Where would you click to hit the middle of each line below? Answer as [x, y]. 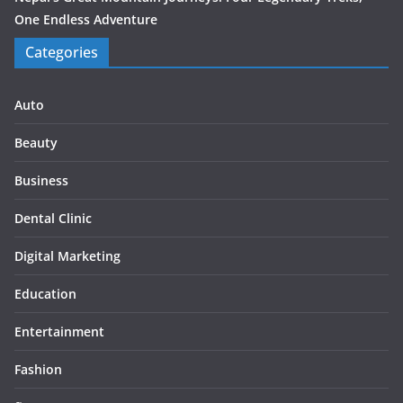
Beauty [36, 142]
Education [45, 293]
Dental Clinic [53, 218]
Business [41, 180]
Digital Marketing [67, 255]
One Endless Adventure [86, 19]
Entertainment [59, 331]
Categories [62, 52]
